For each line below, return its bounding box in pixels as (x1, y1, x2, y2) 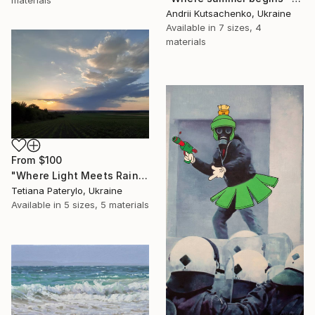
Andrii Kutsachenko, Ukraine (166, 7, 291, 19)
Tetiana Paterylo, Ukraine (11, 185, 122, 197)
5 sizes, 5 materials (64, 199, 149, 211)
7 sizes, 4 (219, 21, 262, 33)
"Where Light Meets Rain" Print (138, 169, 148, 182)
